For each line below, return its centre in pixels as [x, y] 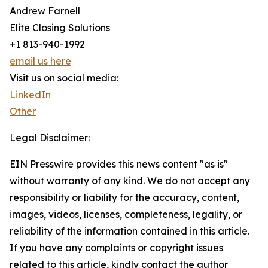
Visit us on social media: [64, 78]
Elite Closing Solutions [60, 28]
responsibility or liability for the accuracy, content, [124, 198]
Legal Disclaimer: [50, 138]
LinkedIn [30, 95]
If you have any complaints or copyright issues [116, 248]
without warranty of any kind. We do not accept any [130, 181]
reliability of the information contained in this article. [130, 231]
